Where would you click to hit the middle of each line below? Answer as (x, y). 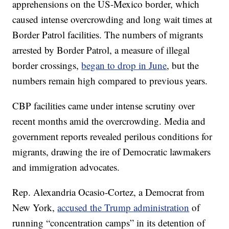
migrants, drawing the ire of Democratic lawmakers (112, 152)
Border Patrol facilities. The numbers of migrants (108, 35)
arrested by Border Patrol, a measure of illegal (101, 50)
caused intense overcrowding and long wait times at (112, 19)
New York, (35, 207)
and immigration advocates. (66, 167)
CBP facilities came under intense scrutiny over (104, 106)
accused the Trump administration (123, 207)
